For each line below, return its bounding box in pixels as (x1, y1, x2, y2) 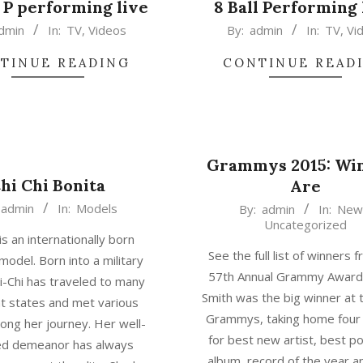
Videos (88, 22, 127, 38)
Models (75, 200, 117, 216)
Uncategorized (264, 216, 348, 233)
